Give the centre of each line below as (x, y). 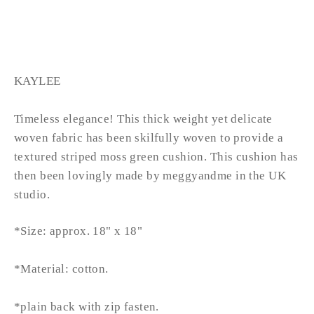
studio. (32, 194)
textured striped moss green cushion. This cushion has (156, 156)
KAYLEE (37, 81)
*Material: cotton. (61, 268)
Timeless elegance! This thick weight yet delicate (143, 118)
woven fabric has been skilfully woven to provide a (149, 137)
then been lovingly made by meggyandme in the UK (150, 175)
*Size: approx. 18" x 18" (78, 231)
